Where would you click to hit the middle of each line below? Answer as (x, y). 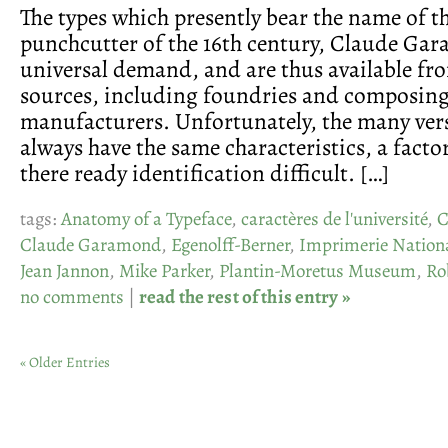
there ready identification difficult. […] (204, 172)
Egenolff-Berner (230, 244)
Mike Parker (164, 270)
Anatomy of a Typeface (146, 218)
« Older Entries (65, 361)
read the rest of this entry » (245, 296)
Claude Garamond (90, 244)
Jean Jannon (64, 270)
